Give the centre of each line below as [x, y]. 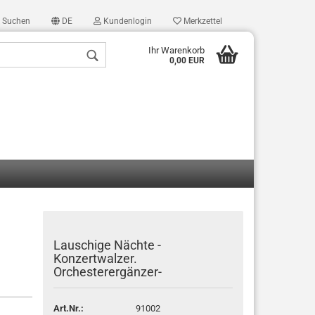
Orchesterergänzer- [108, 272]
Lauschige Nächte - [108, 245]
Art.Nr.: [69, 308]
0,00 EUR [187, 60]
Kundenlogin [127, 21]
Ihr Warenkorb [176, 50]
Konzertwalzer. [96, 258]
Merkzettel [202, 21]
